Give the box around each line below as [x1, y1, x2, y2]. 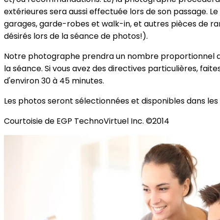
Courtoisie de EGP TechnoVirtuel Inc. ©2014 [4, 115, 169, 127]
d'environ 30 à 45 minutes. [4, 75, 104, 87]
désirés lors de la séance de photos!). [4, 30, 148, 42]
